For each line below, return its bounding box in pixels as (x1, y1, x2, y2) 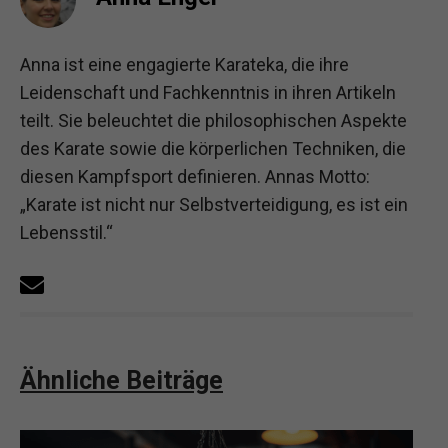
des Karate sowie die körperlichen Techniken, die (20, 137, 406, 159)
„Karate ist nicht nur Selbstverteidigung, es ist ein (20, 193, 408, 215)
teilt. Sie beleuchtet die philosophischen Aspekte (20, 109, 407, 131)
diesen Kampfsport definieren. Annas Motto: (20, 165, 370, 187)
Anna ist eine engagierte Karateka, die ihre (20, 53, 349, 75)
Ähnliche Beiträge (20, 366, 223, 395)
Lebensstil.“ (20, 221, 113, 243)
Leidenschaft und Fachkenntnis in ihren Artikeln (20, 81, 396, 103)
